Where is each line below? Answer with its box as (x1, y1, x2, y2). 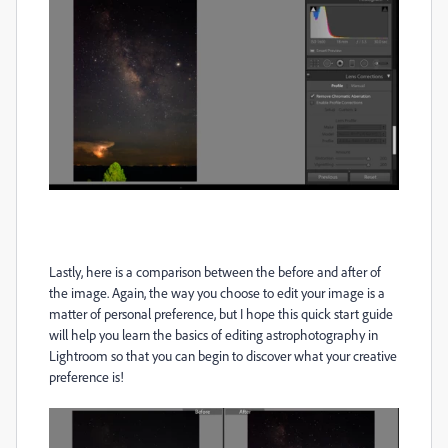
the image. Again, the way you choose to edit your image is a (49, 284, 385, 302)
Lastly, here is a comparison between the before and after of (49, 263, 381, 281)
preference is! (49, 368, 124, 386)
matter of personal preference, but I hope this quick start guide (49, 305, 393, 323)
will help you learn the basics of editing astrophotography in (49, 326, 378, 344)
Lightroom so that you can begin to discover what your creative (49, 347, 397, 365)
